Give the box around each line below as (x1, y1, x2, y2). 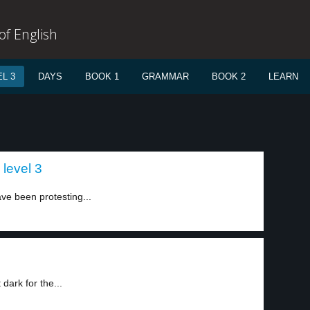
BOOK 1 (85, 71, 119, 82)
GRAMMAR (142, 71, 189, 82)
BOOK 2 (212, 71, 246, 82)
